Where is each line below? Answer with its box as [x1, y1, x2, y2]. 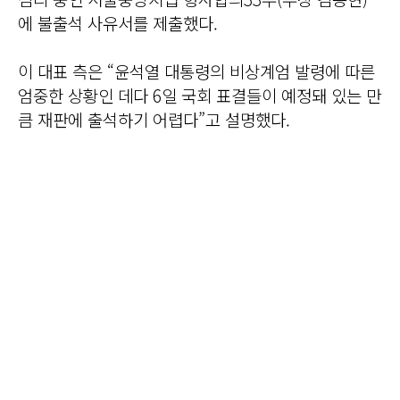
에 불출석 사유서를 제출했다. [18, 10, 218, 35]
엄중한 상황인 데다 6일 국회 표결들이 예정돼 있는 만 [18, 82, 381, 107]
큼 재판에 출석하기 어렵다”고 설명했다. [18, 106, 290, 131]
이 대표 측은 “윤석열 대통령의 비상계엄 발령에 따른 [18, 58, 375, 83]
